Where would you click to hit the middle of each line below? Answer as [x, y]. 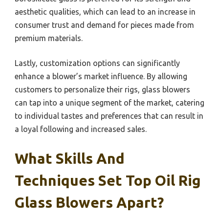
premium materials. [49, 38]
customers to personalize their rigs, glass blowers [102, 89]
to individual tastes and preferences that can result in [109, 116]
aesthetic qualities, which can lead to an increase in [105, 12]
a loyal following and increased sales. [81, 129]
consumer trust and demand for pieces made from [104, 25]
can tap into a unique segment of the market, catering [109, 103]
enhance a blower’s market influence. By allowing [101, 76]
